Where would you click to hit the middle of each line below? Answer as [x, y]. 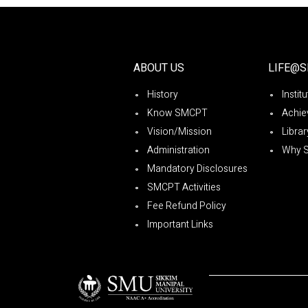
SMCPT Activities [184, 187]
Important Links [180, 224]
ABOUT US [159, 68]
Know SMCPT [177, 113]
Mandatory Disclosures [197, 168]
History [163, 94]
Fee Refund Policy [187, 206]
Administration [178, 150]
